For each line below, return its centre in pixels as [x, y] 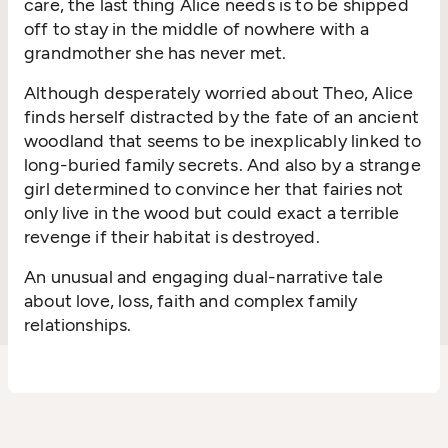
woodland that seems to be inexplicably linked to [223, 141]
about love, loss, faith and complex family [191, 301]
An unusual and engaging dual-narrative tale [203, 277]
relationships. [78, 325]
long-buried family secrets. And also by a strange [222, 165]
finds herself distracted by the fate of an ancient [221, 117]
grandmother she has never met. [155, 53]
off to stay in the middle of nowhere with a [196, 29]
